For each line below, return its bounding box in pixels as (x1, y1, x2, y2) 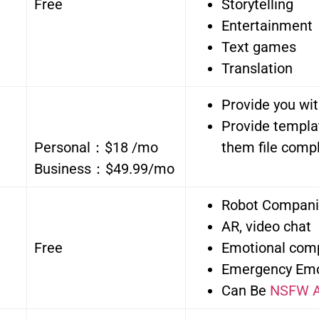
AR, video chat (221, 218, 311, 236)
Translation (221, 60, 293, 78)
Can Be (221, 282, 270, 300)
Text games (221, 38, 296, 56)
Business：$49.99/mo (34, 160, 174, 178)
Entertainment (221, 17, 313, 35)
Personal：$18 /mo (34, 139, 158, 157)
